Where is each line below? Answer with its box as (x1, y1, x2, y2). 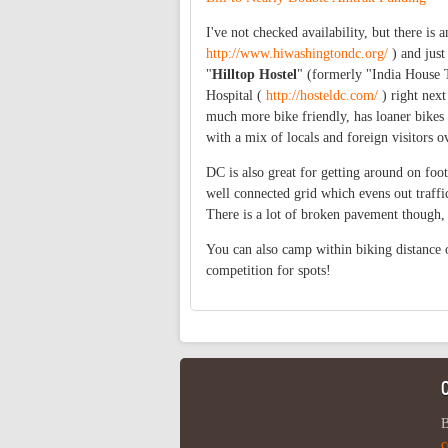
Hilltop (212, 66, 255, 82)
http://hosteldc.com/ (266, 87, 378, 103)
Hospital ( (206, 87, 266, 103)
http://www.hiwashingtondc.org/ (206, 45, 388, 61)
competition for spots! (206, 262, 331, 278)
